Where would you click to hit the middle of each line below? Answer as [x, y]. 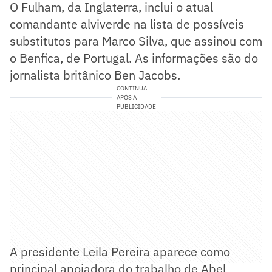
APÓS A [126, 97]
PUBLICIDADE [136, 106]
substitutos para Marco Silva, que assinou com [136, 41]
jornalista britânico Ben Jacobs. [95, 75]
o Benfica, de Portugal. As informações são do [134, 58]
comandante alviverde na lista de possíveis [127, 24]
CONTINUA [131, 88]
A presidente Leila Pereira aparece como [120, 251]
